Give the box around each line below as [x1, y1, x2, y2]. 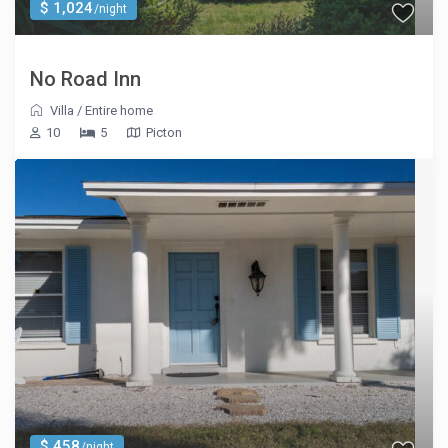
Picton [146, 125, 183, 141]
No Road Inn [30, 67, 142, 92]
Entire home [85, 103, 154, 119]
